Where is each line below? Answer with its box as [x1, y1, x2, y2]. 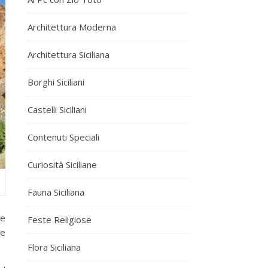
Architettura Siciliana [28, 48, 109, 60]
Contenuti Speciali [28, 130, 99, 143]
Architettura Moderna [28, 20, 116, 33]
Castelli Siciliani [28, 103, 87, 115]
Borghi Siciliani [28, 75, 84, 88]
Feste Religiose [28, 213, 92, 226]
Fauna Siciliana [28, 185, 84, 198]
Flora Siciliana [28, 240, 81, 253]
